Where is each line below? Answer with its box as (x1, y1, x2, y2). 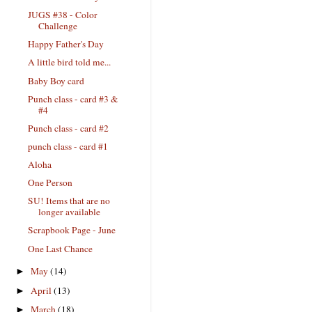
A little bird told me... (27, 56, 111, 69)
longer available (38, 205, 100, 219)
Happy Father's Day (27, 38, 104, 51)
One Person (27, 176, 72, 189)
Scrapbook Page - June (27, 224, 116, 237)
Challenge (38, 19, 77, 33)
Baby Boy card (27, 74, 84, 87)
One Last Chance (27, 242, 93, 255)
